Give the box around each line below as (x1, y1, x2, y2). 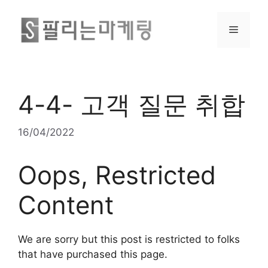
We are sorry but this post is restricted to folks (18, 233, 240, 245)
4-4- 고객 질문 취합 (18, 89, 245, 120)
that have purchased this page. (18, 248, 167, 260)
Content (18, 189, 114, 220)
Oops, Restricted (18, 159, 216, 190)
